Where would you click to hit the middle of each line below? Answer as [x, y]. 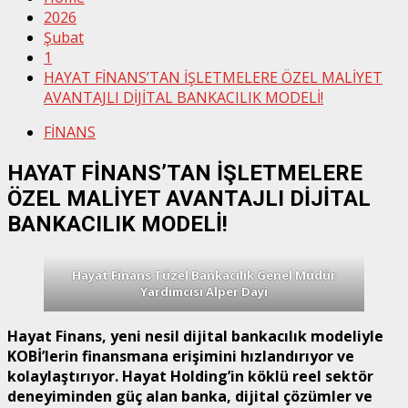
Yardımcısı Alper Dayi [204, 291]
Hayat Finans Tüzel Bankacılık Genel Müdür [204, 275]
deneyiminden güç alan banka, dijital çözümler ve [190, 396]
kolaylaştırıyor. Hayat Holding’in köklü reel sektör [190, 376]
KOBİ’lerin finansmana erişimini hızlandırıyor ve [181, 356]
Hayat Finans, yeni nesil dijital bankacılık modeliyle [195, 336]
